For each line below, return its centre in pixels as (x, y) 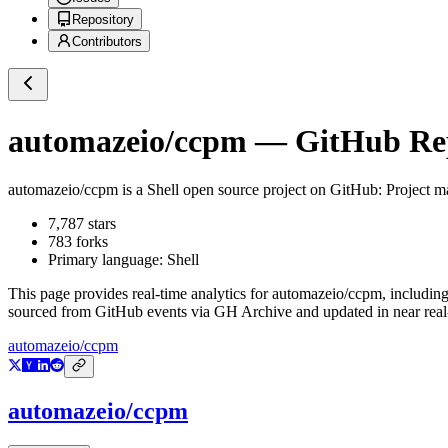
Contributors (107, 42)
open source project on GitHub (278, 190)
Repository (103, 20)
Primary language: (107, 260)
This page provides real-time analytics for (140, 294)
